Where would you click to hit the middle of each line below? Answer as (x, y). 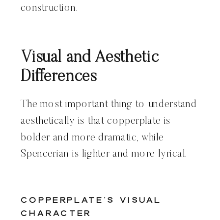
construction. (50, 9)
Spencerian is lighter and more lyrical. (104, 154)
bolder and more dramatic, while (92, 138)
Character (56, 213)
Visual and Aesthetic (90, 58)
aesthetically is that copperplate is (96, 121)
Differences (59, 77)
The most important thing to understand (109, 105)
